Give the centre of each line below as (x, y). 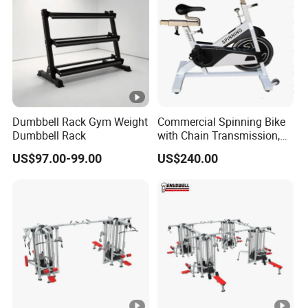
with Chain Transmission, (218, 135)
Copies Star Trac (197, 149)
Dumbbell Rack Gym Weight (80, 122)
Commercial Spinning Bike (221, 122)
